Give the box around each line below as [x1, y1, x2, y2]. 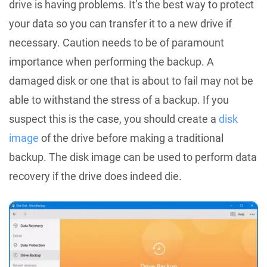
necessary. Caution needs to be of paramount [9, 36, 224, 49]
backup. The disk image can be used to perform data [9, 150, 257, 163]
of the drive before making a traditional [39, 131, 223, 144]
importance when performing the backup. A [9, 55, 214, 68]
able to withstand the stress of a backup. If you [9, 93, 229, 106]
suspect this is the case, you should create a [9, 112, 219, 125]
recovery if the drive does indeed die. [9, 169, 182, 182]
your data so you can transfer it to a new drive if [9, 17, 232, 30]
